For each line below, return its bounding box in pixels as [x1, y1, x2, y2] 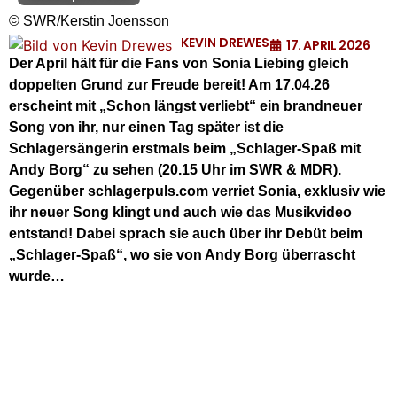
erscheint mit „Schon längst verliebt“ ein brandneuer [9, 98, 362, 113]
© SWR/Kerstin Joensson [9, 13, 169, 28]
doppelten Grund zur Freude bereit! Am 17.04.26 [9, 77, 330, 92]
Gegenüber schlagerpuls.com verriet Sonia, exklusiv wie [9, 183, 385, 198]
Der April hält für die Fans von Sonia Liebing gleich [9, 56, 349, 71]
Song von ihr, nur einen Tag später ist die [9, 120, 284, 135]
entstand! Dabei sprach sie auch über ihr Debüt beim [9, 226, 362, 241]
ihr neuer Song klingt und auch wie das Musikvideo [9, 205, 352, 220]
